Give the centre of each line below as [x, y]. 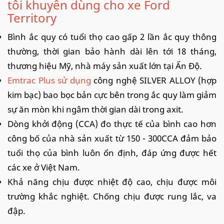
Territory [32, 17]
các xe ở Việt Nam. [44, 167]
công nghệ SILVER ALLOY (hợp [155, 80]
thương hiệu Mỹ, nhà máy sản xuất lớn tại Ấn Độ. [105, 65]
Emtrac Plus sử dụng [50, 80]
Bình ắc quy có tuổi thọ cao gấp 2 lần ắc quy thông [112, 36]
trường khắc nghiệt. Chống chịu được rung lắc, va [112, 196]
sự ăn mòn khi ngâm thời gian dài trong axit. [95, 109]
